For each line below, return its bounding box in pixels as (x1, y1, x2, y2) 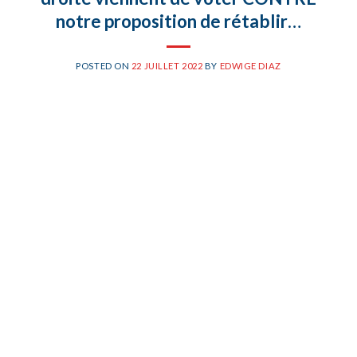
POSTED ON (76, 60, 131, 71)
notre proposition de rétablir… (56, 10, 301, 32)
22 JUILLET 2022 (131, 60, 203, 71)
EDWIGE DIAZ (219, 60, 281, 71)
